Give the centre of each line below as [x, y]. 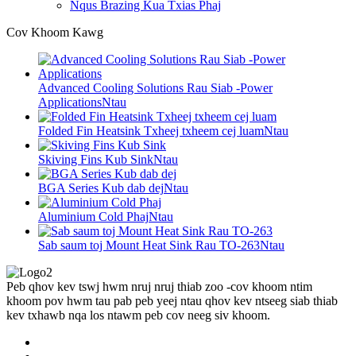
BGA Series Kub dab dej [101, 188]
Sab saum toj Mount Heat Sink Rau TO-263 [149, 245]
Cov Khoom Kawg [55, 32]
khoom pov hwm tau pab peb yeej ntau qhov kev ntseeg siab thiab [172, 300]
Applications [70, 102]
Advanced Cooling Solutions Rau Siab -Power [155, 87]
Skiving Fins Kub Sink [96, 159]
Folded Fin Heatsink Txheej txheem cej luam [151, 130]
